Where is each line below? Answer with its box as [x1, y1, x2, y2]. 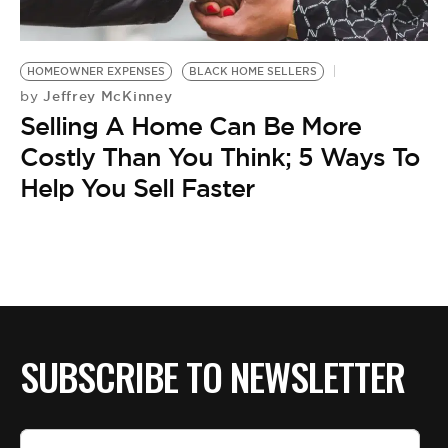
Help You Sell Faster [20, 172, 254, 205]
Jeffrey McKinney [38, 87, 173, 106]
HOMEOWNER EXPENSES [27, 65, 165, 79]
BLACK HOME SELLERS [189, 65, 317, 79]
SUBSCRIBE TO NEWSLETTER [20, 348, 405, 405]
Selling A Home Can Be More [20, 110, 361, 143]
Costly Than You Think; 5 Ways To [20, 141, 420, 174]
